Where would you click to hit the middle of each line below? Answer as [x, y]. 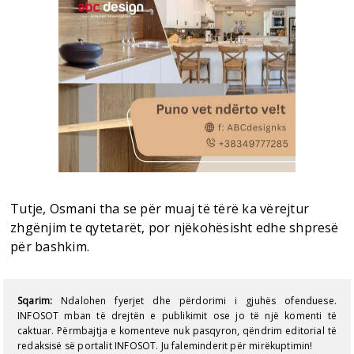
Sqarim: [35, 300]
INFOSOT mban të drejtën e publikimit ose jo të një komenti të [177, 315]
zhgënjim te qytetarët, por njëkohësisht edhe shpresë [175, 228]
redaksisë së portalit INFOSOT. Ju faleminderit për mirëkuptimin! [165, 345]
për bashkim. [50, 247]
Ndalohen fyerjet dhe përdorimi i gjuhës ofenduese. [194, 300]
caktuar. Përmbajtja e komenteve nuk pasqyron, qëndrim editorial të [177, 330]
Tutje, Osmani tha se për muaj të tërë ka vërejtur [160, 209]
